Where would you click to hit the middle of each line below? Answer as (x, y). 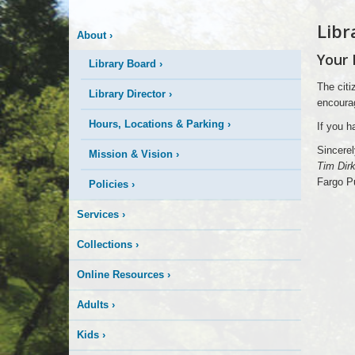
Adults (93, 305)
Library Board (122, 64)
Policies (109, 184)
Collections (105, 244)
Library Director (127, 94)
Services (98, 214)
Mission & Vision (131, 154)
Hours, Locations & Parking (157, 124)
